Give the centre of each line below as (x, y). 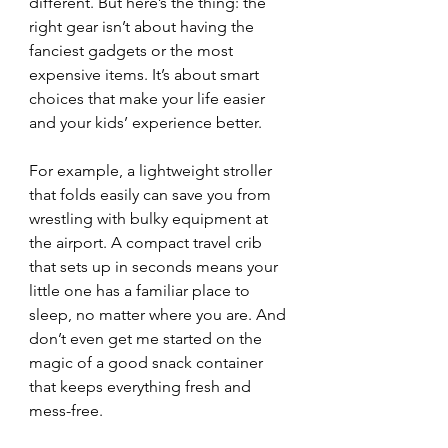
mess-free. (66, 410)
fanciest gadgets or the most (133, 50)
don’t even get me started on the (147, 338)
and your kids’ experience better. (145, 122)
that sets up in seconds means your (155, 266)
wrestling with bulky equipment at (150, 218)
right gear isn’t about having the (143, 26)
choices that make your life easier (149, 98)
